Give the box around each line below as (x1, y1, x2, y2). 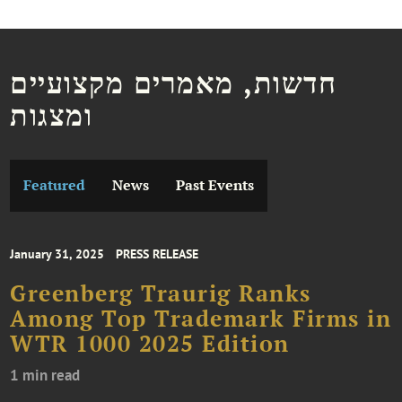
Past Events (176, 175, 255, 195)
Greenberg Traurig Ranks (10, 279, 311, 309)
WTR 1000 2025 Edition (10, 329, 290, 359)
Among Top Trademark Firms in (10, 304, 392, 334)
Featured (23, 175, 86, 195)
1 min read (10, 365, 81, 386)
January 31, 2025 (10, 246, 105, 263)
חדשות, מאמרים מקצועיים (10, 64, 337, 102)
